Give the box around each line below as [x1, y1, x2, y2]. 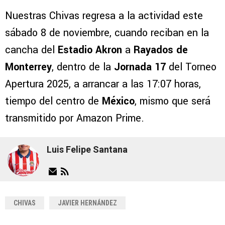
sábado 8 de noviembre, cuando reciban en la [5, 25, 209, 40]
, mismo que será [135, 93, 210, 108]
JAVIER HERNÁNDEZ [58, 198, 117, 207]
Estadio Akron [58, 42, 122, 57]
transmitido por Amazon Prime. [5, 110, 144, 126]
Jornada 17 [114, 59, 169, 74]
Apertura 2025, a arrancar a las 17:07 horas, [5, 76, 201, 91]
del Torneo [169, 59, 216, 74]
